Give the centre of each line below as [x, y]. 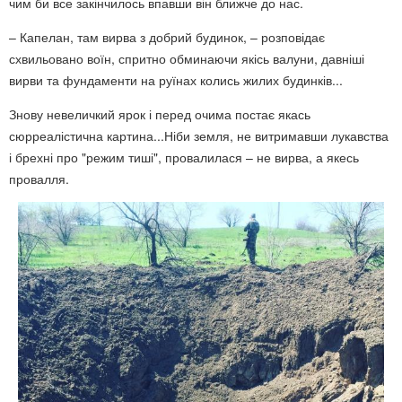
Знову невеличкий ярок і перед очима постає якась [160, 114]
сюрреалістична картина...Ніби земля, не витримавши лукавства [199, 135]
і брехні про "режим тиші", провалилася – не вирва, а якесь [184, 157]
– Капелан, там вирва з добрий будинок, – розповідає [167, 37]
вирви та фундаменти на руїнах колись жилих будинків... [176, 80]
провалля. [39, 179]
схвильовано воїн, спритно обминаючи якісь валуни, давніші [187, 58]
